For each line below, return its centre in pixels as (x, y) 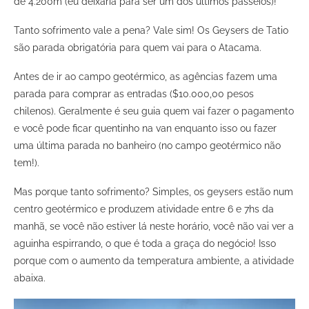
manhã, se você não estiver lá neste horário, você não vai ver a (154, 227)
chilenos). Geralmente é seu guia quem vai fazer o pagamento (154, 111)
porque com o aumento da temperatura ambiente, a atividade (154, 261)
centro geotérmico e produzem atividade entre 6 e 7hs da (144, 209)
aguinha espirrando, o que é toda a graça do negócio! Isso (145, 244)
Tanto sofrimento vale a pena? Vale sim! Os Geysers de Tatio (151, 31)
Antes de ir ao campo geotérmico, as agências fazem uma (146, 77)
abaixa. (30, 278)
